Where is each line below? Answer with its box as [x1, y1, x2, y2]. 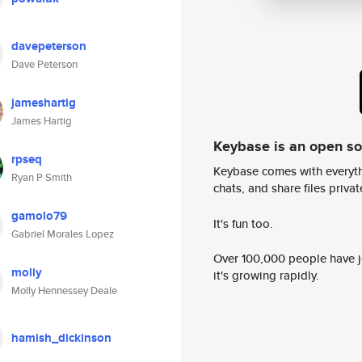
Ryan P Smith [11, 170, 72, 185]
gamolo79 [11, 207, 67, 225]
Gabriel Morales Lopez [11, 226, 114, 242]
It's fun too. [213, 214, 273, 232]
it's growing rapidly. [213, 267, 319, 284]
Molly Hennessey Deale [11, 283, 117, 298]
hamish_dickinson [11, 329, 112, 347]
